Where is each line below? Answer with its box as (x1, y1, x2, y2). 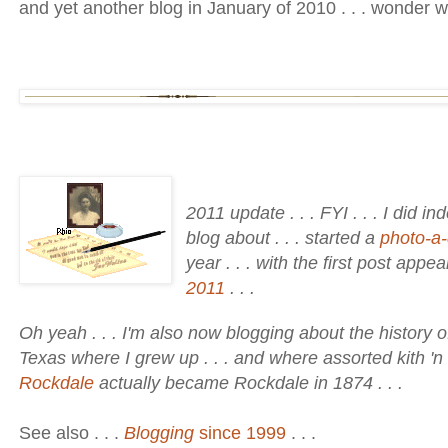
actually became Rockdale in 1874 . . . (94, 373, 403, 394)
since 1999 (194, 423, 286, 444)
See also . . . (19, 423, 124, 444)
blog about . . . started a (186, 228, 381, 249)
